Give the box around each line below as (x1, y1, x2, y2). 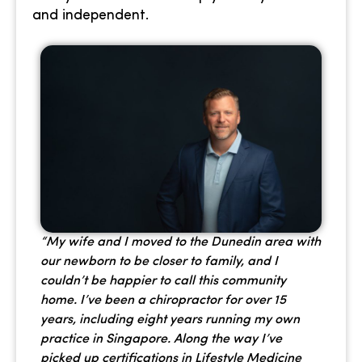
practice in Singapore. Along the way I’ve (40, 333, 282, 347)
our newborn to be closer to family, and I (40, 255, 278, 269)
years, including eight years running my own (40, 314, 300, 327)
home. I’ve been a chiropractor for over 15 (40, 294, 286, 308)
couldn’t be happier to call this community (40, 275, 286, 288)
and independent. (32, 7, 149, 23)
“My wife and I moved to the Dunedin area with (40, 236, 321, 250)
